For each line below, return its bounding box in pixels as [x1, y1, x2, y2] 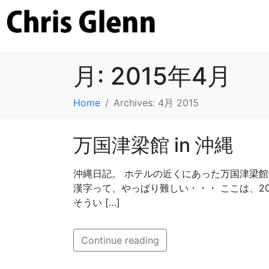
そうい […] [73, 196, 120, 208]
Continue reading [81, 234, 159, 246]
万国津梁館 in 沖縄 [73, 133, 234, 157]
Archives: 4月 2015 [113, 97, 199, 109]
